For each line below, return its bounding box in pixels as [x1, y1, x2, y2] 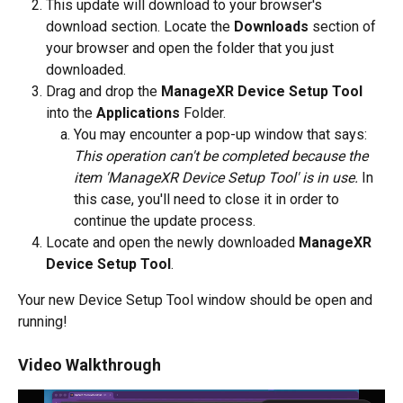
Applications [96, 103, 180, 121]
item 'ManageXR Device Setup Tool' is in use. [74, 168, 358, 186]
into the [46, 103, 96, 121]
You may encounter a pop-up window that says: [74, 125, 371, 143]
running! [18, 312, 71, 330]
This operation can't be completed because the [74, 147, 372, 165]
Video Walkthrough [18, 355, 161, 375]
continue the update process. [74, 211, 259, 229]
